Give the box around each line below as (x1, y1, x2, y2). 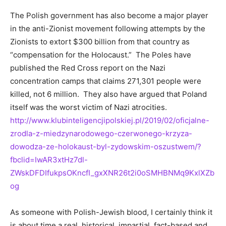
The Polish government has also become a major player (10, 11, 208, 21)
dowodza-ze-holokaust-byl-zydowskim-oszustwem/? (10, 142, 201, 152)
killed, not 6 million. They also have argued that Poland (10, 89, 207, 99)
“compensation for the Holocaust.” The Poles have (10, 50, 191, 60)
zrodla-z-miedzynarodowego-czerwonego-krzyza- (10, 129, 192, 139)
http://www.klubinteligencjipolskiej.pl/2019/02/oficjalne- (10, 116, 209, 126)
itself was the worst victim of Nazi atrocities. (10, 102, 167, 112)
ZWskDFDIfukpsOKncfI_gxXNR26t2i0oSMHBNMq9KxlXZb (10, 168, 214, 178)
